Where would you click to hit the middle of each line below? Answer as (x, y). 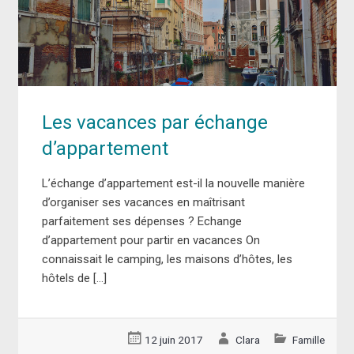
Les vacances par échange (154, 122)
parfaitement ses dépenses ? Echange (141, 221)
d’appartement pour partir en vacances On (151, 240)
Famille (308, 339)
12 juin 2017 (174, 339)
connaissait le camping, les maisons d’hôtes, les (167, 259)
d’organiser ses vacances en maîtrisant (143, 202)
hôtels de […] (74, 278)
